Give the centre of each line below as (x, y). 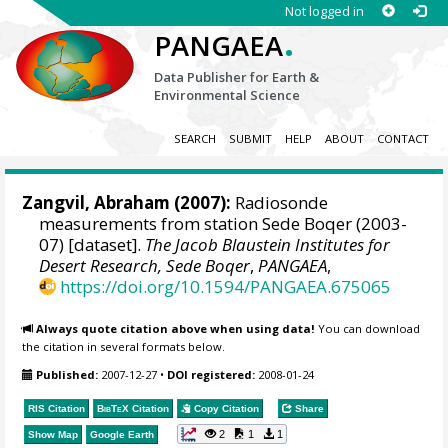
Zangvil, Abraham (96, 203)
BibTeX (113, 408)
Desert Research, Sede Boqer (145, 266)
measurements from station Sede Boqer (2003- (223, 224)
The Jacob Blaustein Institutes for (268, 245)
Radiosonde (280, 203)
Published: (67, 375)
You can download (368, 328)
